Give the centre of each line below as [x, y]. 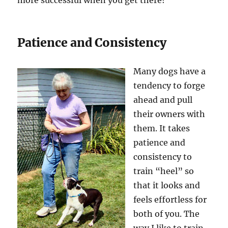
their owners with [169, 114]
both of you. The [167, 214]
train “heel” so [164, 171]
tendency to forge [169, 86]
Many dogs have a [170, 72]
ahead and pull [163, 100]
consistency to [163, 157]
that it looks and [167, 186]
